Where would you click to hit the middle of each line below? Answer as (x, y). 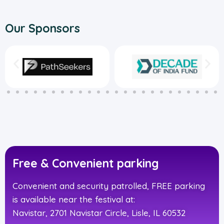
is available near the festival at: (75, 199)
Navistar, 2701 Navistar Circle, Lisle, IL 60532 (99, 213)
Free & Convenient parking (86, 163)
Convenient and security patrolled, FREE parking (109, 186)
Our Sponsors (42, 28)
